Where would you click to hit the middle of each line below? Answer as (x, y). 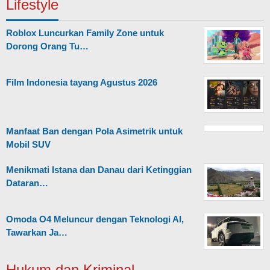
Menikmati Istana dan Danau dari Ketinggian (99, 170)
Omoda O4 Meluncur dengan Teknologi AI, (95, 219)
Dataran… (27, 183)
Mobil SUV (28, 145)
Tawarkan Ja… (37, 232)
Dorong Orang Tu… (47, 46)
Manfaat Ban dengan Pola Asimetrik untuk (94, 131)
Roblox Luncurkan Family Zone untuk (85, 33)
